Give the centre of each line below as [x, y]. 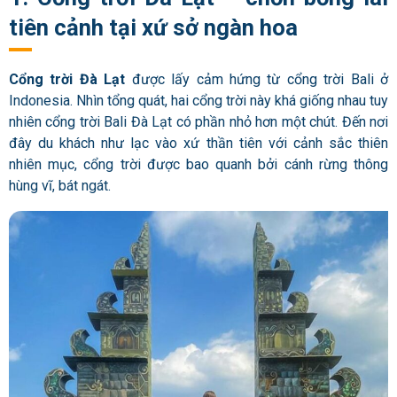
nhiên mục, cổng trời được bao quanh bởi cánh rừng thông [198, 165]
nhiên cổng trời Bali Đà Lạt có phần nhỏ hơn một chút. [175, 122]
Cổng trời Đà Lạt [70, 80]
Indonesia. [43, 101]
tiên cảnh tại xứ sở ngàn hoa [153, 27]
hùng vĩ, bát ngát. [60, 186]
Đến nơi [365, 122]
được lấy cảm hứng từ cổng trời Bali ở [260, 80]
